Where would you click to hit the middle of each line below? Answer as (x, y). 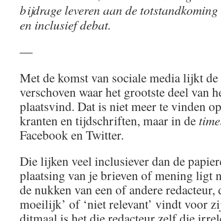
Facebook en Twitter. (72, 135)
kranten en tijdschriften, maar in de (109, 120)
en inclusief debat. (65, 25)
